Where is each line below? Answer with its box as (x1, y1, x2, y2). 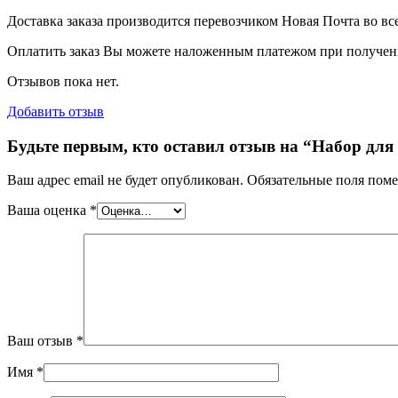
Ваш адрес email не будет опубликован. (7, 172, 243, 188)
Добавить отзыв (7, 103, 104, 119)
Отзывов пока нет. (7, 73, 119, 89)
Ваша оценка (7, 203, 90, 219)
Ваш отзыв (7, 333, 76, 349)
